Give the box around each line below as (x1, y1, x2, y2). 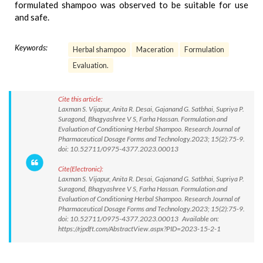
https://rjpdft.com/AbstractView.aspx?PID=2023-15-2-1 (58, 224, 221, 233)
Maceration (136, 45, 174, 54)
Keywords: (15, 43, 48, 52)
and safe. (15, 12, 49, 22)
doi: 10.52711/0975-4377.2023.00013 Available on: (58, 214, 219, 223)
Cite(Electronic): (58, 164, 103, 173)
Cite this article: (58, 95, 103, 103)
